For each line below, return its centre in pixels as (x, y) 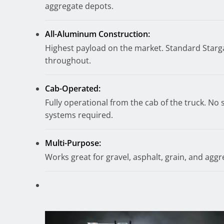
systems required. (79, 115)
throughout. (68, 60)
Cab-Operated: (73, 88)
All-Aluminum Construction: (98, 34)
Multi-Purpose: (73, 143)
